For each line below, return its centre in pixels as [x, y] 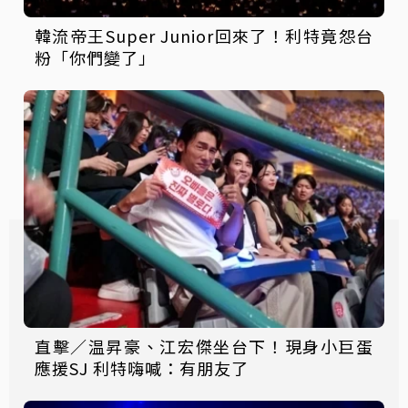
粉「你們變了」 [95, 57]
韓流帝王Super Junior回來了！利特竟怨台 [204, 35]
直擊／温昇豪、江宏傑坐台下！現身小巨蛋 [204, 347]
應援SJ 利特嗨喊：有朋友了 [142, 368]
